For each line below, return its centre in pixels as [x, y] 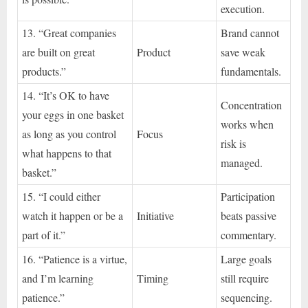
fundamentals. [251, 71]
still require [245, 278]
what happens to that [67, 153]
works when [247, 124]
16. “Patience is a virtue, [75, 258]
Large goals [246, 258]
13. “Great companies [69, 32]
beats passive [249, 215]
